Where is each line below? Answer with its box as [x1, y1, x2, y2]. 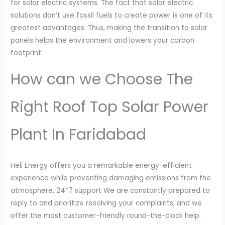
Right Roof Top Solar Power [11, 96, 209, 118]
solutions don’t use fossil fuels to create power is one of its [11, 10, 213, 20]
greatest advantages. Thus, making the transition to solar [11, 23, 208, 33]
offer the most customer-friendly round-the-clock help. [11, 211, 201, 221]
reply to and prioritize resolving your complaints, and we [11, 198, 202, 208]
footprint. [11, 48, 43, 58]
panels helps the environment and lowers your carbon [11, 35, 195, 45]
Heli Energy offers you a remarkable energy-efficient [11, 161, 192, 171]
